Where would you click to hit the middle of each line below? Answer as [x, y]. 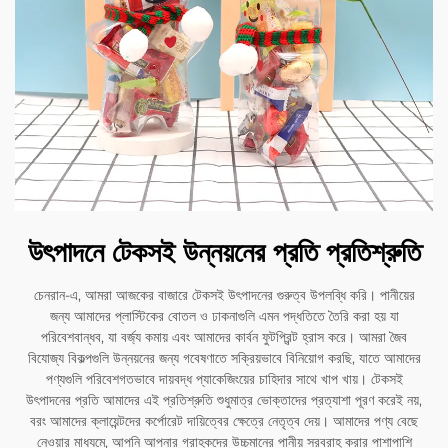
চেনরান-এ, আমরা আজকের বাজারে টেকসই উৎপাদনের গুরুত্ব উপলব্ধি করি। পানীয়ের [224, 295]
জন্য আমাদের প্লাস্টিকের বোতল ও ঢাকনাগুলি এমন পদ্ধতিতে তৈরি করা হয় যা [224, 316]
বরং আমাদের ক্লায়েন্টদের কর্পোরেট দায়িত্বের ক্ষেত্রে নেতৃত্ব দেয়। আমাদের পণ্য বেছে [224, 421]
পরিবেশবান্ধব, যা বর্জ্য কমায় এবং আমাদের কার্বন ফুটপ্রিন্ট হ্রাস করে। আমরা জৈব [224, 337]
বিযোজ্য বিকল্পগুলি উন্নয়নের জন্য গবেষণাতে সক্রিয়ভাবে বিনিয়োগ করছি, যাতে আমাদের [224, 358]
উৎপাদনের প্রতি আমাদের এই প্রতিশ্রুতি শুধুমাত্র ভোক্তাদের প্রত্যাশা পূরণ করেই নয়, [224, 400]
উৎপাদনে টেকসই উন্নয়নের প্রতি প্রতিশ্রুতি [224, 252]
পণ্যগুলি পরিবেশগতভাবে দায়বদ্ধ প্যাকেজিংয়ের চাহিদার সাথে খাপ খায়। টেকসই [224, 379]
